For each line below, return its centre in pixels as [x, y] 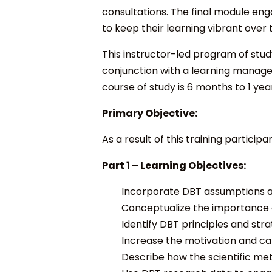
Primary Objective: [150, 113]
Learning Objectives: [193, 165]
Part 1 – [121, 165]
